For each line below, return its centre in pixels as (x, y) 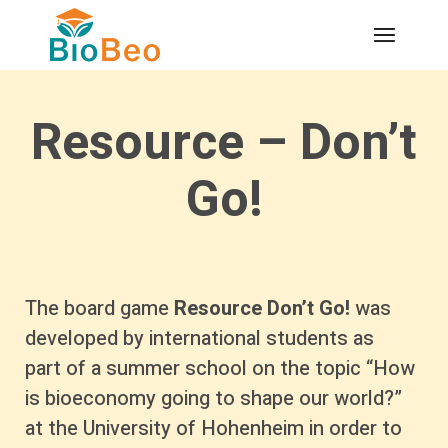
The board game (99, 308)
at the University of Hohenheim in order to (213, 428)
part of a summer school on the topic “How (220, 368)
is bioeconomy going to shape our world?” (213, 398)
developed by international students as (199, 338)
